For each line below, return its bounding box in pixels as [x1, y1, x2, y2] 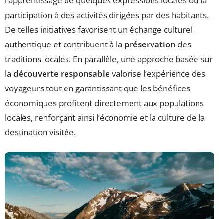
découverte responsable [13, 68, 110, 80]
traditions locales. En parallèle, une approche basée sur [5, 53, 213, 65]
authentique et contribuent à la [5, 39, 124, 50]
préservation [124, 39, 175, 50]
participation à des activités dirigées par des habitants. [5, 9, 209, 21]
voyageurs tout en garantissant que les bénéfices [5, 83, 190, 94]
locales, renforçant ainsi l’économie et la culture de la [5, 112, 205, 124]
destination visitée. [5, 127, 76, 138]
